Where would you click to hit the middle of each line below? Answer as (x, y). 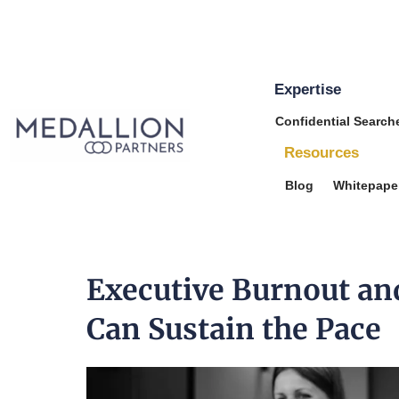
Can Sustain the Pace (233, 329)
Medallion (247, 123)
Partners (239, 155)
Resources (322, 153)
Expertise (308, 89)
